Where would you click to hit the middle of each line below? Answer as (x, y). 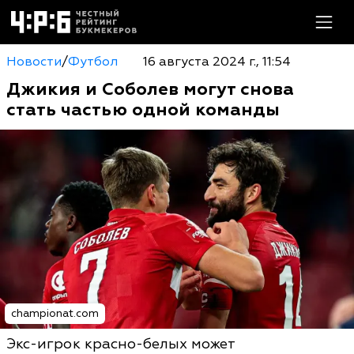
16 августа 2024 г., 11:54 (217, 62)
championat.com (55, 313)
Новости (34, 62)
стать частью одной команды (143, 110)
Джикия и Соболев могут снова (150, 89)
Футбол (93, 62)
